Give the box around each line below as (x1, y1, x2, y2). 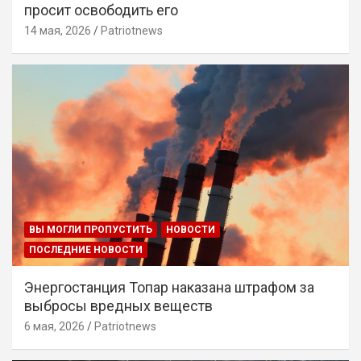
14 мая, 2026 (24, 23, 91, 37)
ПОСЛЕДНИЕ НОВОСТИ (29, 244, 143, 256)
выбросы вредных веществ (24, 297, 213, 315)
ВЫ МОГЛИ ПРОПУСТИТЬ (29, 224, 152, 236)
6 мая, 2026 (24, 320, 85, 334)
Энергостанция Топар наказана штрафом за (24, 279, 314, 297)
